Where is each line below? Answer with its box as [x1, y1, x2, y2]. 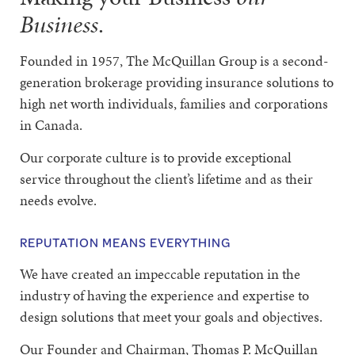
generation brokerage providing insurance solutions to [20, 72, 334, 92]
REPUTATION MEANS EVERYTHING [20, 233, 231, 251]
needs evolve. [20, 190, 97, 210]
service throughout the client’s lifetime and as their [20, 169, 313, 189]
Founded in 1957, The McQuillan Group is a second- [20, 51, 328, 71]
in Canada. [20, 115, 82, 135]
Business [20, 8, 98, 41]
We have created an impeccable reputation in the [20, 264, 300, 284]
